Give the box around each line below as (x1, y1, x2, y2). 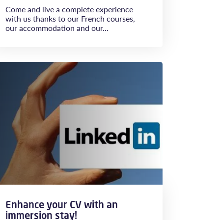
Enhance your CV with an (5, 198, 118, 211)
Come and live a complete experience (5, 3, 133, 15)
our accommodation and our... (5, 22, 109, 33)
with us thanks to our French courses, (5, 13, 135, 24)
